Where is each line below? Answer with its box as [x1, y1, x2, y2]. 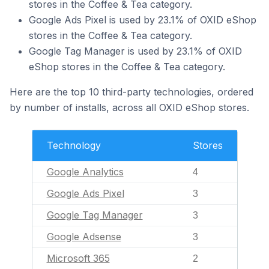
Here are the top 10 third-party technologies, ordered [10, 86, 253, 98]
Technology [46, 139, 101, 151]
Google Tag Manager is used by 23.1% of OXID [29, 45, 242, 57]
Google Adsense [46, 231, 121, 243]
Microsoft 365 [46, 252, 110, 264]
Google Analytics [46, 166, 124, 178]
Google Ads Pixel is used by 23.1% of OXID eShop [29, 14, 256, 26]
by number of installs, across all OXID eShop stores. [10, 101, 249, 113]
